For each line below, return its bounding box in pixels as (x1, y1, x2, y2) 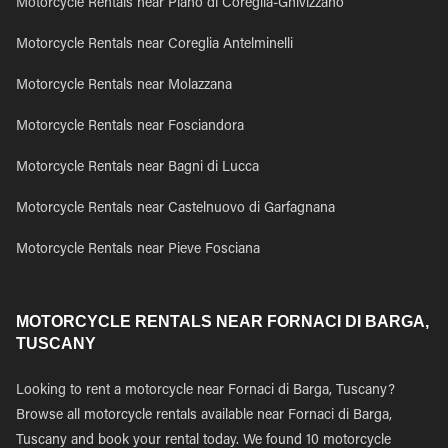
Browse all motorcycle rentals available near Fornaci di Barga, (16, 409, 392, 423)
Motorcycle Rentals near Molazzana (16, 79, 232, 93)
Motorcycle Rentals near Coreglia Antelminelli (16, 38, 293, 52)
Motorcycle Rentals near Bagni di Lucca (16, 161, 259, 175)
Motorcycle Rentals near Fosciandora (16, 120, 244, 134)
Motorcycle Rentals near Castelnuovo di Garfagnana (16, 202, 335, 216)
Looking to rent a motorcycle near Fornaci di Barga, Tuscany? (16, 384, 395, 398)
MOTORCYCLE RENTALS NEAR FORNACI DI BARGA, (16, 313, 429, 330)
